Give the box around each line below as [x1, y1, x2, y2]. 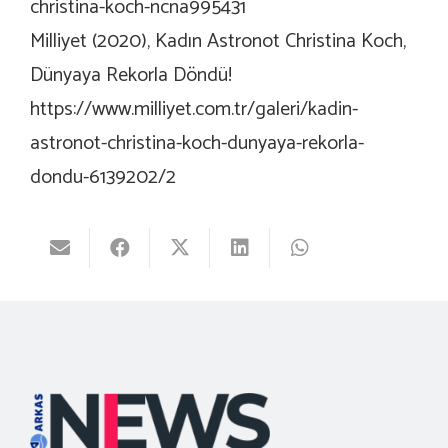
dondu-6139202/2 [30, 160, 176, 194]
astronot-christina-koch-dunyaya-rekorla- [30, 126, 364, 160]
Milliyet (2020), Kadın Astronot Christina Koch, [30, 24, 406, 58]
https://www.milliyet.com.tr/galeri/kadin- [30, 92, 358, 126]
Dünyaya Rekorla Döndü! [30, 58, 232, 92]
